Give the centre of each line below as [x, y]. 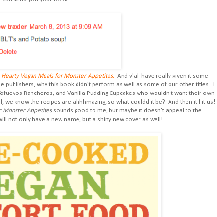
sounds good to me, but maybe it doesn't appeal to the [127, 110]
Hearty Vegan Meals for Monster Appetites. [58, 76]
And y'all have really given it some [161, 76]
